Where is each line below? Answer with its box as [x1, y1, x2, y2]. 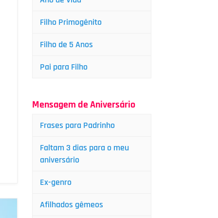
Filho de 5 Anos [40, 39, 93, 50]
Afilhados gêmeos [40, 199, 103, 210]
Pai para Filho [40, 61, 88, 73]
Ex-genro [40, 177, 72, 188]
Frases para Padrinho [40, 120, 115, 131]
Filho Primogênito [40, 17, 102, 28]
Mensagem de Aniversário [32, 98, 135, 111]
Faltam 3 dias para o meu [40, 142, 129, 153]
